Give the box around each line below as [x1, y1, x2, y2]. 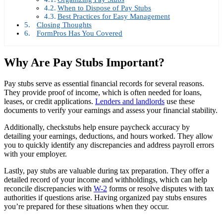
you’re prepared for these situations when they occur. [4, 202, 169, 211]
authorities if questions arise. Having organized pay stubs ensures [4, 193, 207, 202]
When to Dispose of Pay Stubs [57, 4, 151, 12]
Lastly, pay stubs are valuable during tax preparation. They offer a [4, 166, 209, 175]
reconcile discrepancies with [4, 184, 94, 193]
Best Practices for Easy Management [57, 12, 170, 21]
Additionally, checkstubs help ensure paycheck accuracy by [4, 123, 190, 132]
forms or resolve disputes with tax [107, 184, 214, 193]
